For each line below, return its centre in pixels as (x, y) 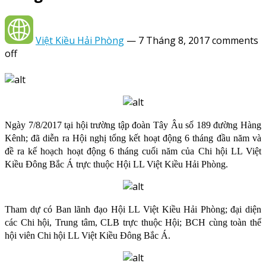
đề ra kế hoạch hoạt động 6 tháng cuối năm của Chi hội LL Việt (133, 151)
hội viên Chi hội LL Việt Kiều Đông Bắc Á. (88, 236)
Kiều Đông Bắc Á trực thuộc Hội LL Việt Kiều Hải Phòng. (116, 164)
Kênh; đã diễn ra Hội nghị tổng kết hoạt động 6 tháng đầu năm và (133, 138)
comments (235, 41)
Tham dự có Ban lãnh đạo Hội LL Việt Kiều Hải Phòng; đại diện (133, 210)
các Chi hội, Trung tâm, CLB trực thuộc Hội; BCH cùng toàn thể (133, 223)
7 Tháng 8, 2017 (174, 41)
